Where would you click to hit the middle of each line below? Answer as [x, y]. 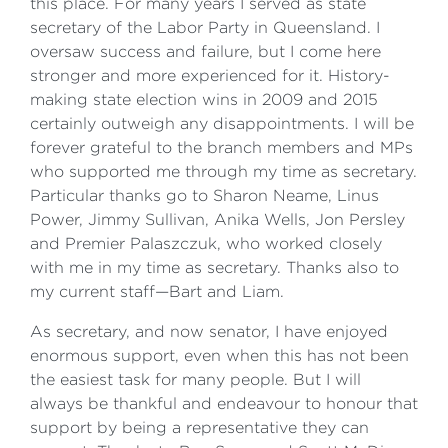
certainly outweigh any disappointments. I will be [222, 123]
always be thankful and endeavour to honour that [224, 403]
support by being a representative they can [199, 427]
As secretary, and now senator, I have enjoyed [209, 331]
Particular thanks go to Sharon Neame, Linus [204, 195]
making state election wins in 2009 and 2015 [204, 99]
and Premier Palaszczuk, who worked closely [206, 243]
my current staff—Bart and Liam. [157, 291]
